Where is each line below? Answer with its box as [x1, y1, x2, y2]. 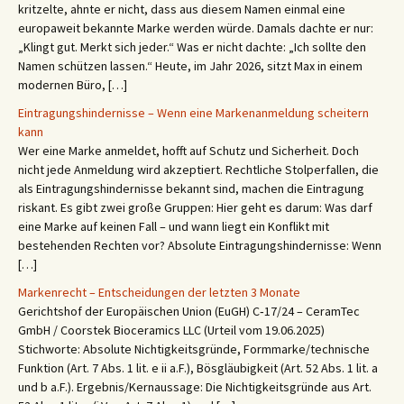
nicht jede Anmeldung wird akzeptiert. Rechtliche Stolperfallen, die [18, 161, 379, 178]
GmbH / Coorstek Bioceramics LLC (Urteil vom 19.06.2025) [18, 322, 325, 338]
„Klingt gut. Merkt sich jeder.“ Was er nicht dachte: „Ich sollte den [18, 39, 366, 55]
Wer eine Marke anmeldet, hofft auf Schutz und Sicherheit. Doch [18, 142, 359, 159]
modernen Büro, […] [18, 77, 127, 93]
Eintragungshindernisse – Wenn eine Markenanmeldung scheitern [18, 105, 369, 121]
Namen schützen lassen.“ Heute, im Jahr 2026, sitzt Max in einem [18, 58, 363, 74]
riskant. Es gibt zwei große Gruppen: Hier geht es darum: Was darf [18, 199, 372, 216]
